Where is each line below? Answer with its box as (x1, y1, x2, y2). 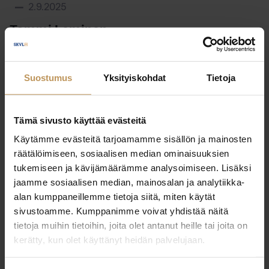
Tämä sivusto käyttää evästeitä (14, 115, 147, 125)
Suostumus (23, 72, 73, 83)
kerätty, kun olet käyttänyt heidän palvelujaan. (14, 234, 205, 245)
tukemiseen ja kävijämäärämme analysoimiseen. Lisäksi (14, 162, 251, 173)
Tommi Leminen (10, 24, 107, 36)
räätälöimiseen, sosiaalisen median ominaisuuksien (14, 148, 229, 159)
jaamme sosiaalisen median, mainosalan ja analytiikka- (14, 177, 245, 187)
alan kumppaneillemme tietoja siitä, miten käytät (14, 191, 215, 202)
